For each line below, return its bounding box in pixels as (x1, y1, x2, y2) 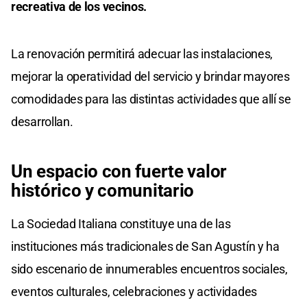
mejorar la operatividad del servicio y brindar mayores (11, 69, 290, 84)
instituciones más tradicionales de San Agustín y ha (11, 238, 280, 254)
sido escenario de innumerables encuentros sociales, (11, 261, 288, 276)
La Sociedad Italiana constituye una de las (11, 216, 231, 231)
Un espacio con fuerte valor (11, 160, 227, 182)
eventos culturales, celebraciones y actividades (11, 284, 257, 299)
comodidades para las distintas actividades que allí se (11, 91, 291, 106)
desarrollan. (11, 114, 73, 129)
